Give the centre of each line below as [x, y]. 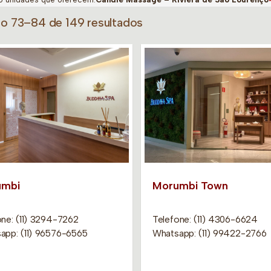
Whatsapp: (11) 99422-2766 [209, 233]
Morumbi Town [190, 185]
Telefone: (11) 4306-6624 [205, 219]
